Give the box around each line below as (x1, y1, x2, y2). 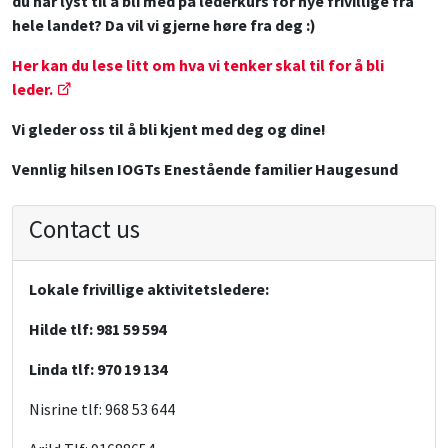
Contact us (29, 213, 140, 246)
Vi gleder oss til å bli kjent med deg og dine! (12, 119, 326, 140)
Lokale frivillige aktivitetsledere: (29, 279, 269, 300)
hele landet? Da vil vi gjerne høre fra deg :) (12, 15, 316, 36)
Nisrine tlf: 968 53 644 (29, 399, 175, 420)
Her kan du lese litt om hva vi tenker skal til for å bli (12, 55, 384, 76)
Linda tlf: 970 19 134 (29, 359, 167, 380)
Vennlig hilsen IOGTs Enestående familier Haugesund (12, 159, 398, 180)
